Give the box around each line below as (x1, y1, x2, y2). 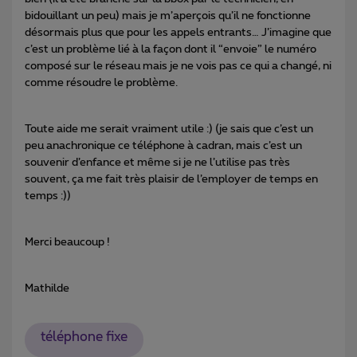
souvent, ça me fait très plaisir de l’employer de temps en (25, 173, 318, 185)
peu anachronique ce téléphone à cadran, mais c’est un (25, 139, 302, 151)
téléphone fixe (40, 331, 127, 344)
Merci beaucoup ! (25, 236, 110, 248)
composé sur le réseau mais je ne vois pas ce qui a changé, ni (25, 60, 331, 72)
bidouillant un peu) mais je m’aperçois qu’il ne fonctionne (25, 10, 311, 22)
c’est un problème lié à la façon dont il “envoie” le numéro (25, 43, 316, 55)
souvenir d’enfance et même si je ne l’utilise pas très (25, 156, 290, 168)
